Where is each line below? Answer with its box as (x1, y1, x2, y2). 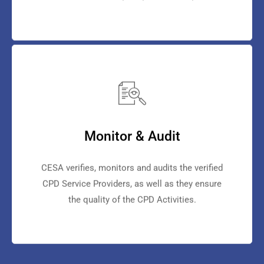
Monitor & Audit (84, 137, 180, 153)
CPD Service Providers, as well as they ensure (42, 187, 222, 198)
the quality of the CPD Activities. (68, 203, 196, 214)
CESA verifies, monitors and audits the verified (41, 171, 223, 182)
